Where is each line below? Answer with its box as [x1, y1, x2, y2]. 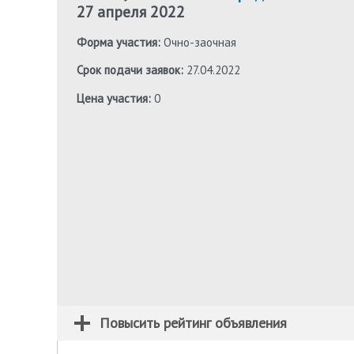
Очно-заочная [160, 34, 236, 50]
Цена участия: [77, 90, 151, 106]
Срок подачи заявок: [77, 62, 183, 78]
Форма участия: [77, 34, 160, 50]
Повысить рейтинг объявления [100, 313, 287, 332]
